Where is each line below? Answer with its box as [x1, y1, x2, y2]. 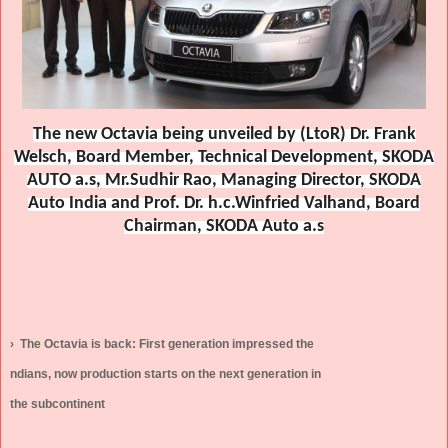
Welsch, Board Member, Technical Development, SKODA [14, 147, 434, 167]
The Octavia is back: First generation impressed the [20, 336, 317, 351]
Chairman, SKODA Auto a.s [124, 216, 324, 236]
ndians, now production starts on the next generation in [10, 367, 324, 382]
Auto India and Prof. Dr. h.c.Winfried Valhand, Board [28, 193, 420, 213]
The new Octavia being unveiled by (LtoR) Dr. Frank [32, 124, 416, 144]
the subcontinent [10, 397, 105, 412]
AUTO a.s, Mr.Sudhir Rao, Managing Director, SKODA [27, 170, 421, 190]
